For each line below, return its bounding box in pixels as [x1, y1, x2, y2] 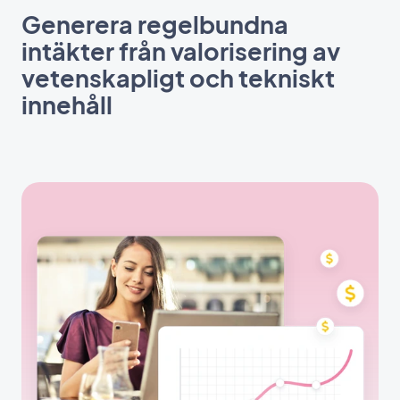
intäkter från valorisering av [21, 35, 340, 66]
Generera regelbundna [21, 8, 288, 39]
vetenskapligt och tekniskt [21, 62, 335, 93]
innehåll [21, 88, 112, 120]
